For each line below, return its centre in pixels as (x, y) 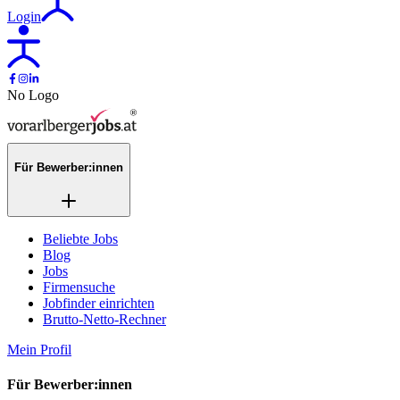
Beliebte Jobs (80, 239)
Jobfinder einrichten (99, 304)
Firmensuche (79, 287)
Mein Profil (39, 350)
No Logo (33, 95)
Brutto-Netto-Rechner (104, 320)
